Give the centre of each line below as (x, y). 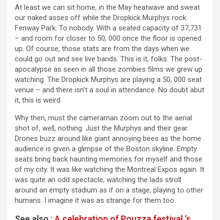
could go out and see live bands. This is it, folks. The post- (109, 59)
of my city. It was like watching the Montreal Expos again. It (110, 170)
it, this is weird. (38, 100)
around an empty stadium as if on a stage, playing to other (109, 190)
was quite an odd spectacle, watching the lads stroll (98, 180)
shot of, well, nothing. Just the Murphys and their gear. (102, 128)
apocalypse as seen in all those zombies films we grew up (109, 69)
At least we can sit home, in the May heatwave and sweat (107, 8)
